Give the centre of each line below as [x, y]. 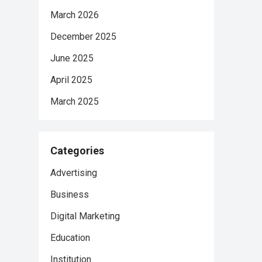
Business [70, 194]
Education [70, 238]
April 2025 [71, 80]
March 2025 [75, 101]
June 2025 [72, 58]
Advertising [74, 173]
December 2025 [83, 37]
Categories [77, 151]
